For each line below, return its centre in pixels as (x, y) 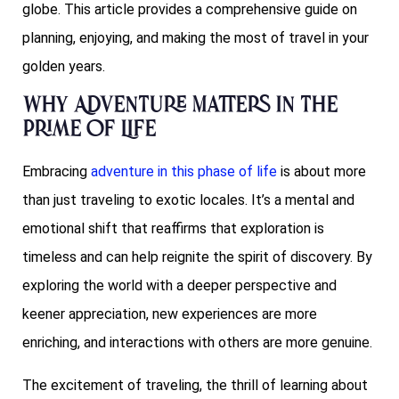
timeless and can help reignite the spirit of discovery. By (197, 257)
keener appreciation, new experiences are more (170, 314)
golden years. (64, 67)
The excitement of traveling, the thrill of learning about (195, 386)
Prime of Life (89, 131)
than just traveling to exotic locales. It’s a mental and (188, 200)
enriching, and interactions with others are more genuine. (197, 343)
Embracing (57, 172)
